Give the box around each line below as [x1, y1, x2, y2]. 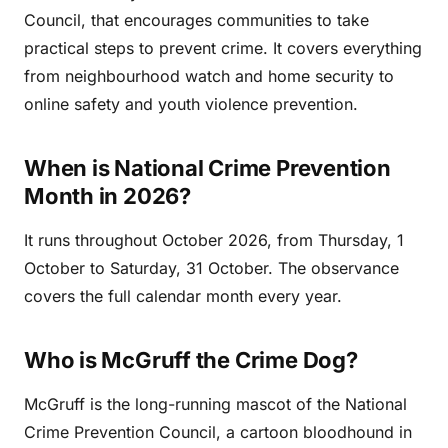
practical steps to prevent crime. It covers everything [24, 38, 422, 58]
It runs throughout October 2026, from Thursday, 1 [24, 230, 404, 250]
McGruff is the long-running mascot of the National [24, 394, 407, 414]
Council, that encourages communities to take [24, 10, 369, 30]
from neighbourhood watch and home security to [24, 66, 394, 86]
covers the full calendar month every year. [24, 286, 342, 306]
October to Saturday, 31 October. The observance [24, 258, 399, 278]
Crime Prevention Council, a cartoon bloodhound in [24, 422, 412, 442]
